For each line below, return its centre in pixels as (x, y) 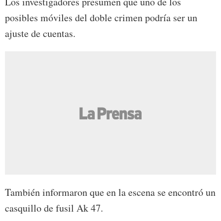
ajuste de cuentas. (40, 34)
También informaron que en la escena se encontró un (110, 192)
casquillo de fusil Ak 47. (54, 208)
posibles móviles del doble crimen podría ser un (101, 18)
